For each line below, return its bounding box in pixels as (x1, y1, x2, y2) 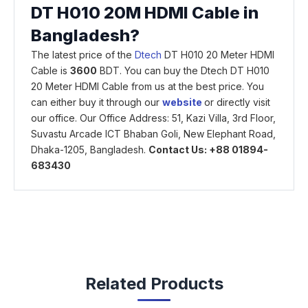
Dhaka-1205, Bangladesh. (31, 143, 148, 155)
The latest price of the (31, 48, 135, 60)
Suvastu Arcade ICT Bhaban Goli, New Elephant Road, (31, 127, 276, 140)
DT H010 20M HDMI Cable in (31, 2, 258, 23)
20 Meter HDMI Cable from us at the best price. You (31, 80, 264, 92)
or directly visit (204, 96, 270, 108)
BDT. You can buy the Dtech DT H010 (97, 64, 269, 76)
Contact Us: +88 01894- (148, 143, 268, 155)
